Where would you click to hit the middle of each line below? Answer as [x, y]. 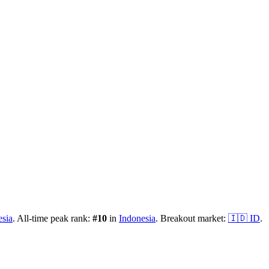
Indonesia [137, 218]
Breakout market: [193, 218]
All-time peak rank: [54, 218]
